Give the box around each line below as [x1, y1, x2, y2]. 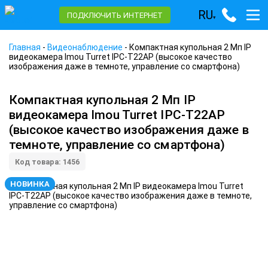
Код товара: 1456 [15, 157, 80, 166]
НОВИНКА [10, 179, 50, 188]
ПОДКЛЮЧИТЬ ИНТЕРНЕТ [67, 10, 163, 20]
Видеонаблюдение [47, 42, 123, 52]
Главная [9, 42, 41, 52]
